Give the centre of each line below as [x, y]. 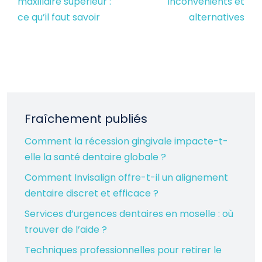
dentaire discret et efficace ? [92, 193]
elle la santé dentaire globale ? [95, 157]
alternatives [217, 17]
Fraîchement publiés [86, 119]
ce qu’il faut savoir [59, 17]
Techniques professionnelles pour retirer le [123, 250]
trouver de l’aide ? [66, 230]
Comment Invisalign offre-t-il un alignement [126, 177]
